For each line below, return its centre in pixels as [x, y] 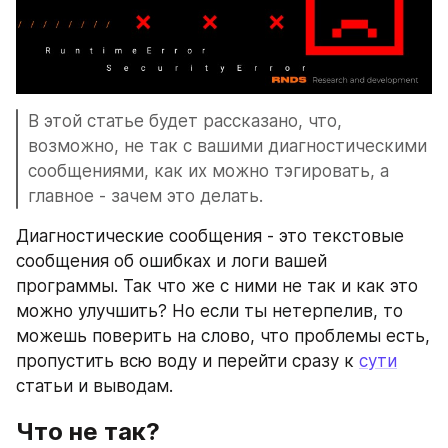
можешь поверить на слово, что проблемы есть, [223, 336]
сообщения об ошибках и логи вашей [171, 261]
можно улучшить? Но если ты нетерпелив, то [209, 311]
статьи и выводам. [97, 386]
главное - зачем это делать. [145, 196]
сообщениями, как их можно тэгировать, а [208, 171]
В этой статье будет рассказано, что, [185, 121]
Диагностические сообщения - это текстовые [210, 236]
